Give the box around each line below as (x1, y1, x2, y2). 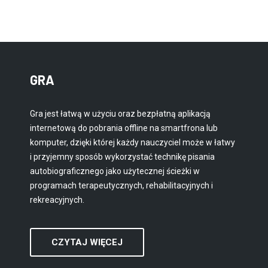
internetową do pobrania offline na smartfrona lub (30, 123, 218, 133)
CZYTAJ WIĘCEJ (51, 237, 123, 248)
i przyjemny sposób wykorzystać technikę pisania (30, 152, 215, 162)
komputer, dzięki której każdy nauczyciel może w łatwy (30, 138, 235, 148)
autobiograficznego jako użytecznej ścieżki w (30, 166, 200, 176)
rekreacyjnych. (30, 195, 84, 205)
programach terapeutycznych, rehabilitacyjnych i (30, 181, 213, 191)
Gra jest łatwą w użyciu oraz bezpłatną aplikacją (30, 109, 211, 119)
